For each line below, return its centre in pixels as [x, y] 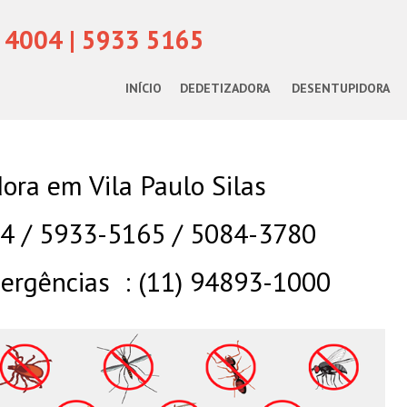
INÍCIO [144, 88]
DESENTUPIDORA [341, 88]
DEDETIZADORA [225, 88]
